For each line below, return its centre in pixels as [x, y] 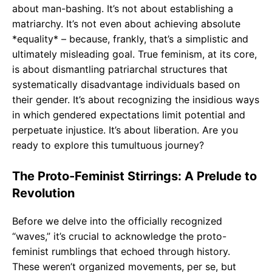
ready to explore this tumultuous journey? [108, 145]
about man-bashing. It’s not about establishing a [123, 8]
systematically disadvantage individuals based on [126, 84]
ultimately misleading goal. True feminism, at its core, [134, 54]
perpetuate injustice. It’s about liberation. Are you [125, 130]
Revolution [43, 193]
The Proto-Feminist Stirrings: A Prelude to [134, 176]
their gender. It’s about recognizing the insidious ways [136, 99]
